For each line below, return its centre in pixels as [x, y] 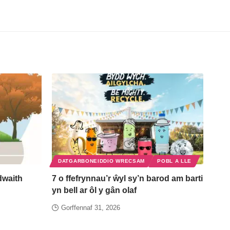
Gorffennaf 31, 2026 [91, 208]
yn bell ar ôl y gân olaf [94, 190]
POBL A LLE [175, 161]
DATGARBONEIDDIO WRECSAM [102, 161]
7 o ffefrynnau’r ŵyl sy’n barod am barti [127, 179]
